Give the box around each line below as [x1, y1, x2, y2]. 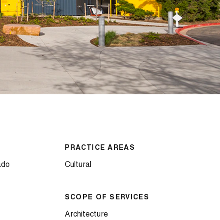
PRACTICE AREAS [64, 144, 136, 152]
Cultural [64, 161, 91, 169]
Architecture [64, 211, 108, 219]
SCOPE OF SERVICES [64, 194, 149, 201]
